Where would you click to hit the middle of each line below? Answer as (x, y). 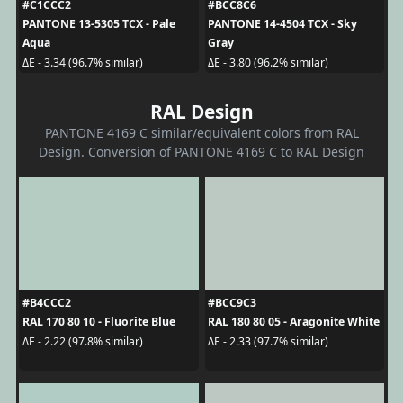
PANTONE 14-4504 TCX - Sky (282, 24)
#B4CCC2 (46, 303)
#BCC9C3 (232, 303)
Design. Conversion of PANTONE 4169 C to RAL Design (201, 152)
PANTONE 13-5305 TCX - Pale (99, 24)
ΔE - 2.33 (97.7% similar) (268, 341)
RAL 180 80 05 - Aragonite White (294, 322)
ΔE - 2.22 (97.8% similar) (82, 341)
